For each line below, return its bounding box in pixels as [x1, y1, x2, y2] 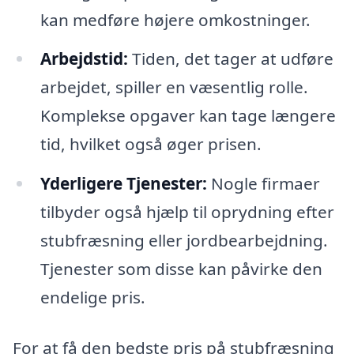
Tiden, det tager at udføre [127, 47, 333, 70]
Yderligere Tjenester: [40, 172, 207, 195]
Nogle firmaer [206, 172, 320, 195]
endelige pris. [40, 286, 145, 309]
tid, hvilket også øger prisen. [40, 133, 262, 156]
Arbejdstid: [40, 47, 128, 70]
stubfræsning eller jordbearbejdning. [40, 229, 328, 252]
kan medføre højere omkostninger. [40, 8, 311, 31]
